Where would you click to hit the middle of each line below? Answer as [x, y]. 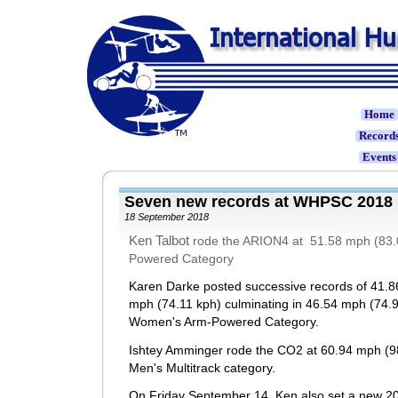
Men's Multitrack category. [202, 367]
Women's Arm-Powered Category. [224, 322]
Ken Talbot [161, 241]
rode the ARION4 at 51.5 [264, 241]
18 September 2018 [167, 217]
